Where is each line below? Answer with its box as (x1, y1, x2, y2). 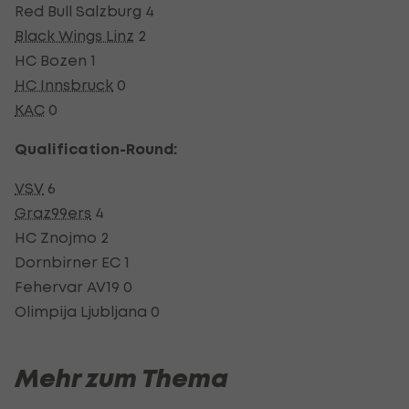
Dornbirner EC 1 (15, 252, 130, 271)
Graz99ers (15, 203, 91, 222)
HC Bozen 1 (15, 50, 96, 69)
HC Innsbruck (15, 75, 113, 94)
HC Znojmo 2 (15, 227, 109, 246)
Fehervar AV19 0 (15, 277, 132, 296)
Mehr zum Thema (15, 362, 228, 395)
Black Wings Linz (15, 26, 134, 45)
